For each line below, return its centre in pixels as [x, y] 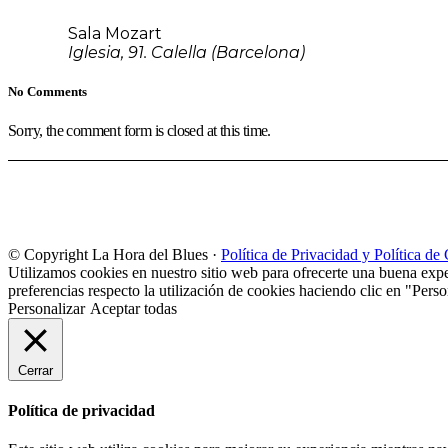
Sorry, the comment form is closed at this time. [139, 130]
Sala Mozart [115, 33]
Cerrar [35, 370]
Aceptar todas [133, 308]
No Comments [47, 91]
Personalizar [46, 308]
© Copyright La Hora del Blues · [114, 254]
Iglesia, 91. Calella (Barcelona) [186, 52]
